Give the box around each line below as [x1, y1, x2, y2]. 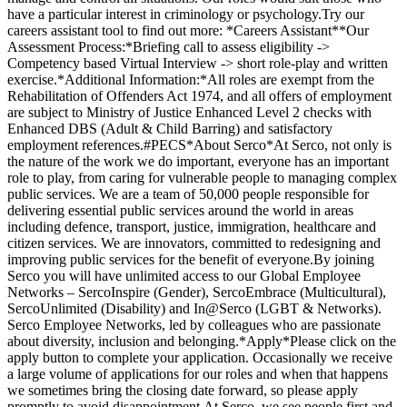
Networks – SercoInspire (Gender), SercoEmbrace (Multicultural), [7, 284, 386, 301]
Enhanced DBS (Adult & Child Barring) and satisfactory [7, 121, 333, 137]
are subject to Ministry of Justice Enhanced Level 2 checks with [7, 104, 372, 121]
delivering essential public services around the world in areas [7, 203, 353, 219]
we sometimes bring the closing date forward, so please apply [7, 382, 358, 399]
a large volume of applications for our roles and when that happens [7, 366, 388, 382]
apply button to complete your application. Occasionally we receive [7, 350, 392, 366]
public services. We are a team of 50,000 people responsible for [7, 186, 369, 203]
